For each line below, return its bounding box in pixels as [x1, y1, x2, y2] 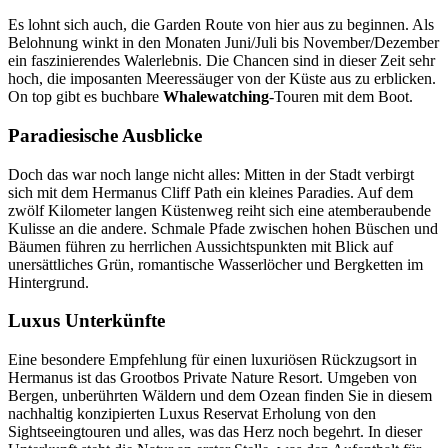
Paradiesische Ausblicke [8, 124, 202, 146]
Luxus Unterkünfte [8, 310, 165, 332]
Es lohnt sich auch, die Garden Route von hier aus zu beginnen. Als [8, 16, 434, 34]
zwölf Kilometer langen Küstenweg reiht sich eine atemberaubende [8, 201, 431, 219]
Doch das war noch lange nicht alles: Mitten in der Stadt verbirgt [8, 165, 414, 183]
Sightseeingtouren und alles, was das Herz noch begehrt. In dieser [8, 423, 422, 441]
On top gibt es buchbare [8, 88, 163, 106]
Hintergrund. [8, 273, 89, 291]
